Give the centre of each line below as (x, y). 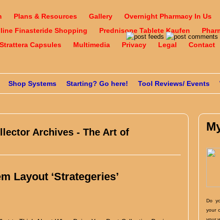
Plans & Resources (45, 16)
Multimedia (92, 45)
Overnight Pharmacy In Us (168, 16)
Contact (202, 45)
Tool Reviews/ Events (174, 83)
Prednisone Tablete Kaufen (145, 30)
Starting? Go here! (97, 83)
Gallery (101, 16)
